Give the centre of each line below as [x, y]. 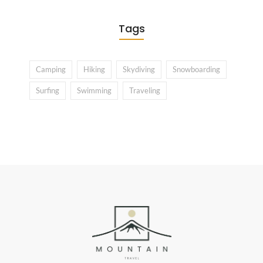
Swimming [94, 90]
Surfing [48, 90]
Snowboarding [196, 69]
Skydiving [139, 69]
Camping [51, 69]
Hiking [94, 69]
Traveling [145, 90]
